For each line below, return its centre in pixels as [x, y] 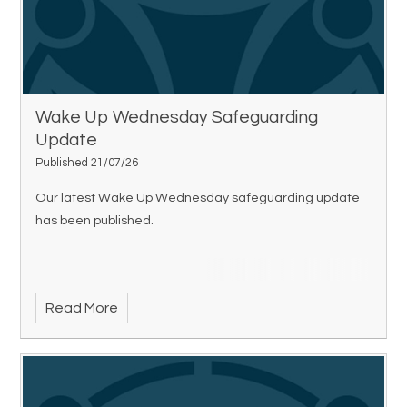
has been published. [95, 221]
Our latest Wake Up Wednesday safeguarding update [198, 198]
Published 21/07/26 [87, 164]
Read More [81, 308]
